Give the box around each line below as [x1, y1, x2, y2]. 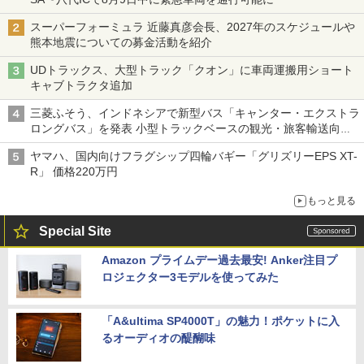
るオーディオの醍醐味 [102, 331, 215, 344]
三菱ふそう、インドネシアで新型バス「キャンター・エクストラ [30, 106, 360, 119]
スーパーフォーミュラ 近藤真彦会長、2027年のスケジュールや [30, 19, 355, 33]
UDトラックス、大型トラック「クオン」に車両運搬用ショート [30, 63, 353, 76]
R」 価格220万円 [30, 164, 118, 178]
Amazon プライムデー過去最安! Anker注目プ [102, 253, 337, 266]
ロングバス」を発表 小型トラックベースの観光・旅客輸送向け [30, 121, 352, 135]
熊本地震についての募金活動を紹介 [30, 35, 212, 49]
